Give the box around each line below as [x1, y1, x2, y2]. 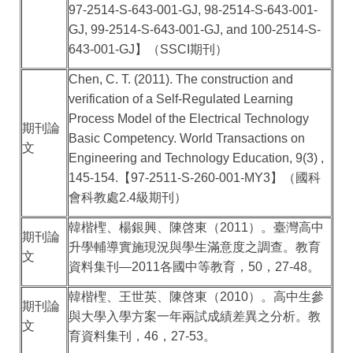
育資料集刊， [69, 329, 145, 344]
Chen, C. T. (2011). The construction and [69, 72, 294, 87]
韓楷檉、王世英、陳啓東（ [69, 290, 221, 304]
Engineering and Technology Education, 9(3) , [69, 151, 325, 165]
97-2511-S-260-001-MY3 [131, 171, 271, 185]
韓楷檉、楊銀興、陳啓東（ [69, 221, 221, 235]
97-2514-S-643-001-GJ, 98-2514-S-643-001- [69, 3, 318, 17]
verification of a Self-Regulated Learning [69, 92, 294, 106]
